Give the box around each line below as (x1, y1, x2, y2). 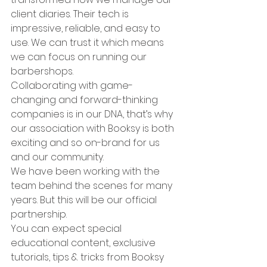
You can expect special (11, 221, 124, 235)
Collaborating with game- (11, 78, 133, 92)
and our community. (11, 150, 104, 164)
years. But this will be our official (11, 193, 159, 207)
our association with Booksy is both (11, 121, 176, 135)
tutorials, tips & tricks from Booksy (11, 250, 166, 264)
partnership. (11, 207, 72, 221)
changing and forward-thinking (11, 92, 160, 107)
